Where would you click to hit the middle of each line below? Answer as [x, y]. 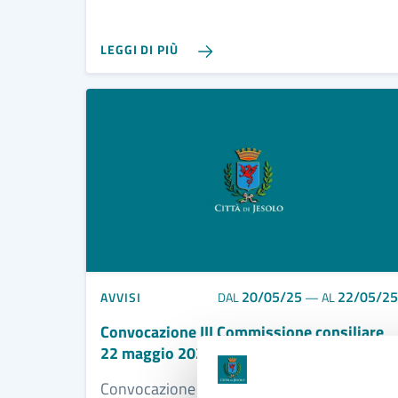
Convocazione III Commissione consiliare [242, 332]
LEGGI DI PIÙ [139, 50]
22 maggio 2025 [157, 354]
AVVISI [121, 297]
